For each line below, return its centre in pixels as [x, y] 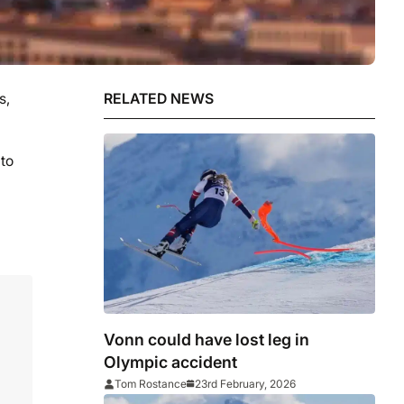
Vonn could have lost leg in [207, 340]
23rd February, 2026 [246, 384]
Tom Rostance [151, 384]
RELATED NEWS [159, 98]
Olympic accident [171, 363]
